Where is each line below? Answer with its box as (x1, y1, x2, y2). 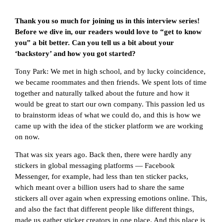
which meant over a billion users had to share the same (15, 183, 184, 192)
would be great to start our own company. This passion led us (15, 100, 205, 108)
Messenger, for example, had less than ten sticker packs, (15, 172, 188, 181)
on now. (15, 132, 40, 141)
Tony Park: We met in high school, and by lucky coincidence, (15, 67, 206, 75)
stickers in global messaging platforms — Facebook (15, 162, 175, 170)
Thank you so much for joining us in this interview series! (15, 16, 200, 25)
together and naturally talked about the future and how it (15, 89, 189, 97)
